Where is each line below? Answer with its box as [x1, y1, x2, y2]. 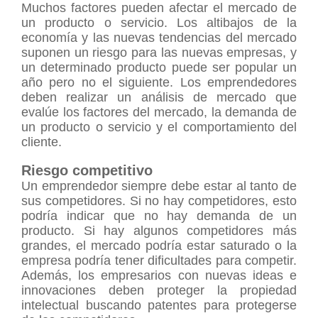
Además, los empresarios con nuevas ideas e [21, 268, 297, 283]
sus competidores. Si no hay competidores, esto [21, 193, 297, 208]
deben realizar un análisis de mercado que [21, 89, 297, 104]
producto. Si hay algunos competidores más [21, 223, 297, 238]
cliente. [21, 134, 62, 149]
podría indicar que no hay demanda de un [21, 208, 297, 223]
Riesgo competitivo [21, 162, 153, 178]
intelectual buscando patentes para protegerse [21, 297, 297, 312]
